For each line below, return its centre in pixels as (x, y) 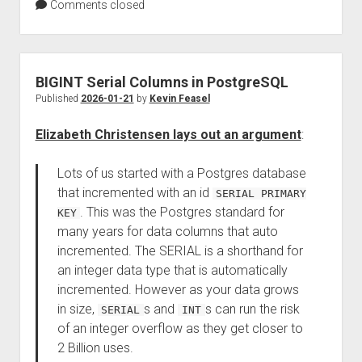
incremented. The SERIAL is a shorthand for (180, 251)
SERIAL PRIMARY (261, 194)
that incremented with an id (135, 193)
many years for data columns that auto (167, 232)
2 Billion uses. (95, 348)
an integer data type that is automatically (172, 270)
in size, (77, 309)
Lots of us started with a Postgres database (181, 173)
